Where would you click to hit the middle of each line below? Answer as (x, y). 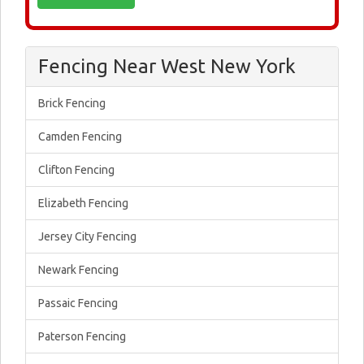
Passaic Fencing (78, 303)
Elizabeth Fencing (83, 203)
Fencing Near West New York (167, 66)
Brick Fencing (72, 103)
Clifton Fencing (76, 170)
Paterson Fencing (82, 336)
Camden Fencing (80, 136)
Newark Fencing (78, 270)
